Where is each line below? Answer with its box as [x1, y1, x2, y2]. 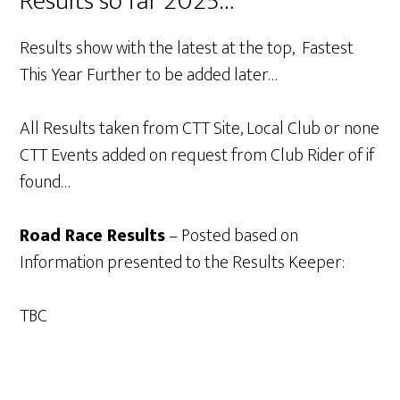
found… [20, 167, 71, 198]
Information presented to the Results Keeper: [20, 247, 346, 279]
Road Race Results [20, 221, 166, 252]
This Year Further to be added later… [20, 60, 279, 91]
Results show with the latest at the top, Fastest [20, 33, 354, 64]
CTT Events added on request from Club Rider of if [20, 140, 375, 171]
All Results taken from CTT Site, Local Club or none [20, 113, 380, 145]
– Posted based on [165, 221, 299, 252]
